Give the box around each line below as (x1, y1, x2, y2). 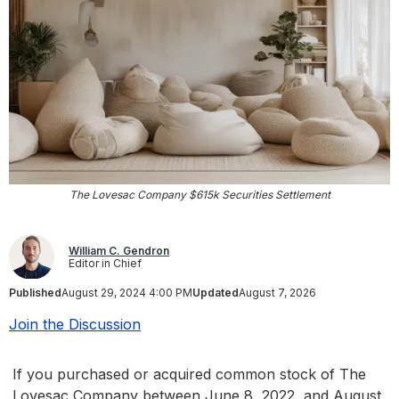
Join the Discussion (9, 315, 141, 334)
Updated (192, 286, 239, 300)
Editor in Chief (69, 256, 142, 270)
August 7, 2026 (239, 286, 316, 300)
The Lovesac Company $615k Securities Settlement (69, 188, 330, 202)
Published (9, 286, 61, 300)
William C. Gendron (69, 243, 169, 257)
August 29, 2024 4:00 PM (61, 286, 192, 300)
